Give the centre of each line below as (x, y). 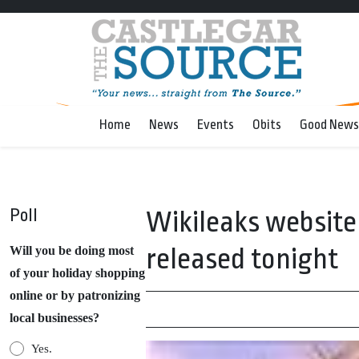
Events (216, 125)
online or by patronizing (75, 295)
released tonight (242, 259)
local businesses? (54, 318)
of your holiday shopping (77, 273)
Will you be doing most (72, 250)
